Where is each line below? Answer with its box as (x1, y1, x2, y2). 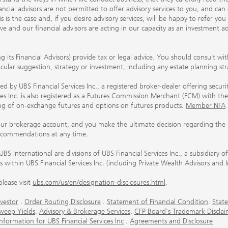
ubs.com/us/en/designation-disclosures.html (33, 178, 165, 187)
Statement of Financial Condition (107, 197, 208, 206)
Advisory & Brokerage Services (39, 207, 130, 216)
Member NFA (186, 101, 225, 110)
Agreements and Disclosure (130, 216, 213, 225)
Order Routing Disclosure (24, 197, 101, 206)
